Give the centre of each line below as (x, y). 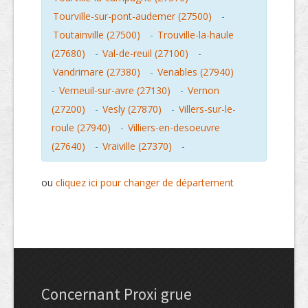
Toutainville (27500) (97, 35)
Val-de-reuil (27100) (145, 54)
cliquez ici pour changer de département (145, 183)
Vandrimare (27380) (97, 72)
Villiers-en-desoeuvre (174, 128)
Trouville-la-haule (196, 35)
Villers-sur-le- (207, 109)
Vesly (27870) (132, 109)
